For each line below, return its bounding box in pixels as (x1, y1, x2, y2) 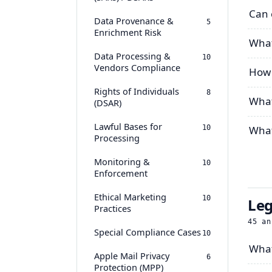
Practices (94, 202, 131, 214)
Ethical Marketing (94, 191, 166, 203)
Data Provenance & (94, 15, 174, 27)
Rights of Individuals (94, 85, 179, 97)
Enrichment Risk (94, 26, 161, 38)
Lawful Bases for (94, 120, 162, 132)
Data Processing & (94, 50, 171, 62)
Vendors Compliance (94, 61, 180, 73)
